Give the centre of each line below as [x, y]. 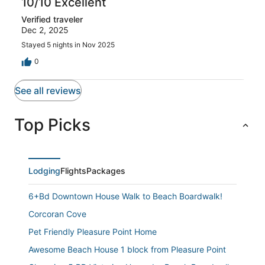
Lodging [44, 170]
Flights [73, 170]
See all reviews [48, 90]
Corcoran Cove [57, 214]
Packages [106, 170]
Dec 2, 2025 [45, 30]
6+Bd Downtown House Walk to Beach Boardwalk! [125, 196]
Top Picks [52, 125]
